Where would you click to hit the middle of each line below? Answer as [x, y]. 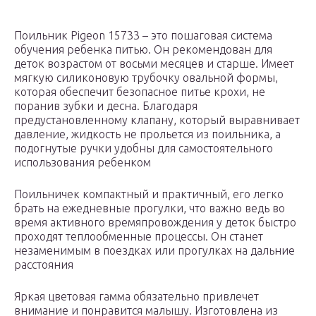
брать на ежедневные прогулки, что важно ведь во [150, 208]
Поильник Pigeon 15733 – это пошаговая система [143, 36]
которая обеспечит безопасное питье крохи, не [140, 92]
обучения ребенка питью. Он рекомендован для [143, 50]
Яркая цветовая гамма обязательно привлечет [136, 297]
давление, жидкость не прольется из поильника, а [147, 134]
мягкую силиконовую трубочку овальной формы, [146, 78]
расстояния [44, 265]
